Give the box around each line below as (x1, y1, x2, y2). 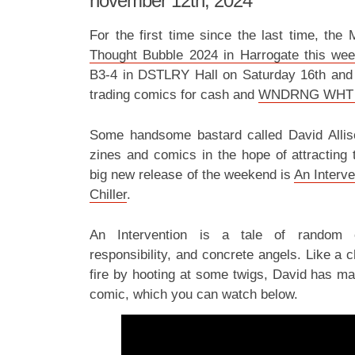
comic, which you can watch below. (90, 287, 298, 302)
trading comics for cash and (90, 87, 258, 102)
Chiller (90, 187, 127, 202)
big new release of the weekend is (90, 167, 295, 182)
